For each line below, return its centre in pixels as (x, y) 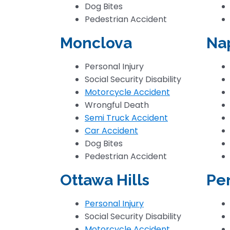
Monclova (96, 43)
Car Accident (111, 131)
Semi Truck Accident (126, 118)
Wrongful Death (117, 105)
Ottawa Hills (105, 180)
